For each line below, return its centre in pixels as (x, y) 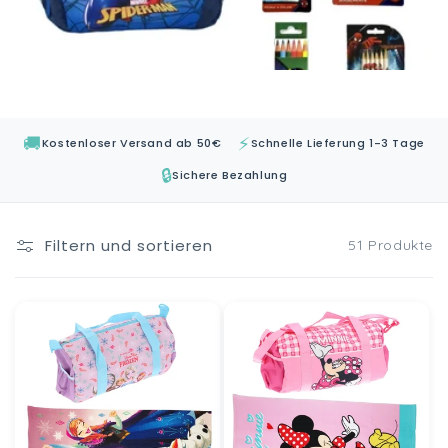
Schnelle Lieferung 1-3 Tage (337, 143)
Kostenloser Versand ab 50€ (131, 143)
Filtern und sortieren (129, 245)
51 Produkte (390, 245)
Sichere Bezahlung (230, 175)
